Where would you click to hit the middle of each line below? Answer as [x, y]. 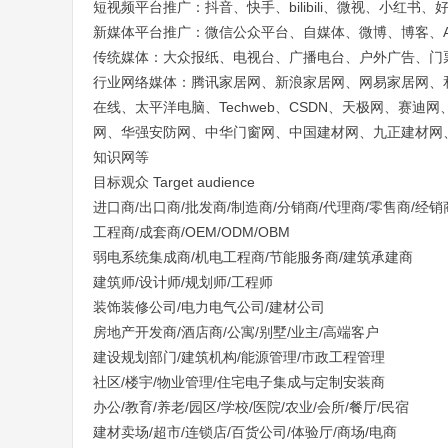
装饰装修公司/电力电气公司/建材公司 [209, 307]
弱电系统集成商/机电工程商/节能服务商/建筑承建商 [253, 257]
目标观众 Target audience [174, 182]
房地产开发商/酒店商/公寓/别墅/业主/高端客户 [236, 332]
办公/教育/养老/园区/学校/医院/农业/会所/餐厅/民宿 [251, 407]
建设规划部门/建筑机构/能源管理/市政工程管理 [239, 357]
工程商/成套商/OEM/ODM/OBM [191, 232]
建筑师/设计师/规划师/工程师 [183, 282]
